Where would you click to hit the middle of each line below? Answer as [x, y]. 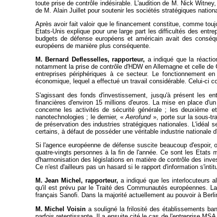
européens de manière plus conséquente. [93, 46]
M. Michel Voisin [61, 209]
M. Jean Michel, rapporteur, [77, 181]
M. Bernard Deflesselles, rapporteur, [90, 60]
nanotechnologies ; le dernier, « [80, 117]
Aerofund [138, 117]
